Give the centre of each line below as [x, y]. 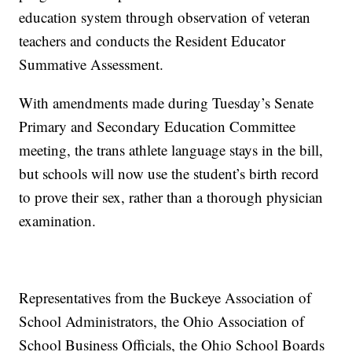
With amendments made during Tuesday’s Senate [167, 103]
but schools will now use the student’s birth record [169, 174]
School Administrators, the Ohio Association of [162, 321]
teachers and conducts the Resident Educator [152, 41]
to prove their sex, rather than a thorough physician [171, 197]
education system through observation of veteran [165, 17]
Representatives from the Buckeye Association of [165, 298]
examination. [58, 221]
